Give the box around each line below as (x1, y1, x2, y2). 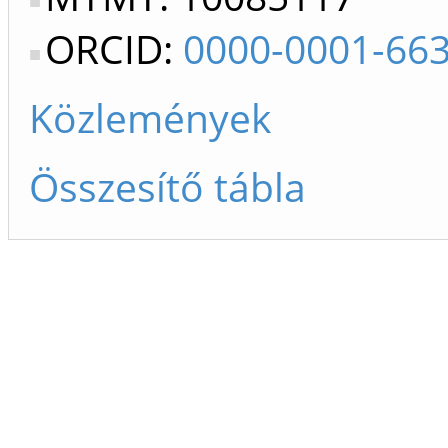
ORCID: (45, 22, 183, 75)
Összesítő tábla (29, 160, 306, 213)
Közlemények (29, 91, 271, 144)
